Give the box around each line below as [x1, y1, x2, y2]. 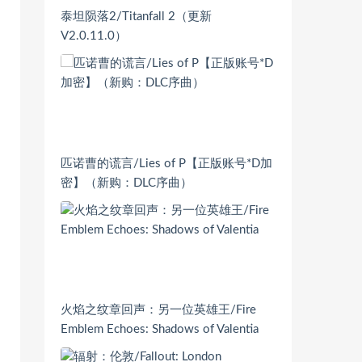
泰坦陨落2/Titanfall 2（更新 [61, 10, 212, 23]
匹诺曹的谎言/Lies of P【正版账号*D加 [61, 157, 272, 170]
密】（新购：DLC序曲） [61, 176, 192, 189]
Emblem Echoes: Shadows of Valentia [61, 323, 259, 336]
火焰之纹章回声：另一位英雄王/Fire [61, 304, 256, 317]
